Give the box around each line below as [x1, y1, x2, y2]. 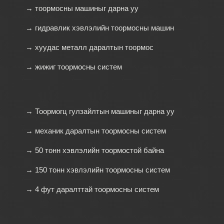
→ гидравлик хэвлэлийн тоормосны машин [25, 23, 174, 32]
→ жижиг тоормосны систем [25, 62, 122, 71]
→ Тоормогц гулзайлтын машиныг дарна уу [25, 106, 174, 115]
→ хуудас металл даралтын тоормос [25, 42, 153, 51]
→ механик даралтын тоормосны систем [25, 126, 166, 135]
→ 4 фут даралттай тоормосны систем [25, 184, 159, 193]
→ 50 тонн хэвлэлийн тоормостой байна [25, 145, 164, 154]
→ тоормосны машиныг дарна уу [25, 3, 138, 12]
